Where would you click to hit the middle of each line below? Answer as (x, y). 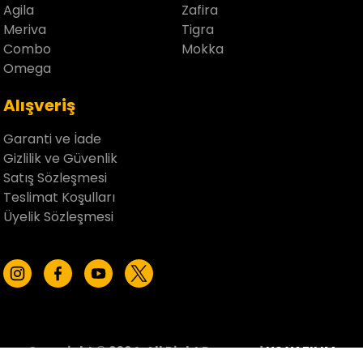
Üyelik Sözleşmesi (58, 216)
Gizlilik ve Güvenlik (60, 158)
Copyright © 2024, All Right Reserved (147, 351)
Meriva (25, 29)
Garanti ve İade (52, 139)
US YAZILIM (301, 351)
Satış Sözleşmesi (55, 177)
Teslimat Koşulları (59, 197)
